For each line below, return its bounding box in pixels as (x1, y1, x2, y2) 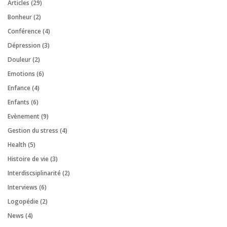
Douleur (8, 55, 31, 64)
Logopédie (8, 197, 39, 206)
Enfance (8, 83, 30, 92)
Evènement (8, 111, 40, 121)
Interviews (8, 182, 37, 192)
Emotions (8, 69, 35, 78)
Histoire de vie (8, 154, 49, 163)
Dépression (8, 41, 41, 50)
